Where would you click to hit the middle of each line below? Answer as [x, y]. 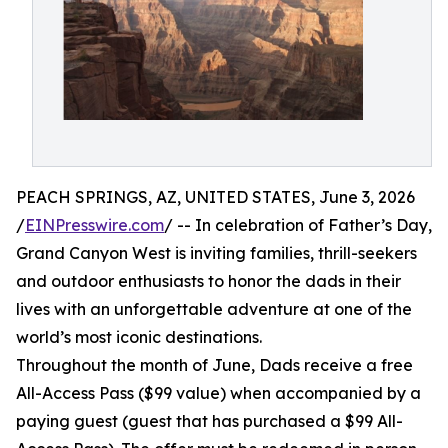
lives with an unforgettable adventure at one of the [214, 309]
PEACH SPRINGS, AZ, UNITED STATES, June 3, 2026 [215, 197]
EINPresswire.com [94, 225]
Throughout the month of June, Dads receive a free [214, 365]
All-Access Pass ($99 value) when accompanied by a [218, 393]
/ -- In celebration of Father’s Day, [298, 225]
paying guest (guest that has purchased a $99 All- [209, 421]
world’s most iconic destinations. [139, 337]
